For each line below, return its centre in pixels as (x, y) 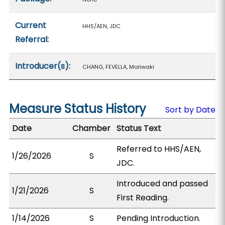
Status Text (139, 128)
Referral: (32, 39)
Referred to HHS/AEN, (159, 149)
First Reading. (143, 198)
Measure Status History (78, 109)
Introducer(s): (43, 66)
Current (31, 25)
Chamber (92, 128)
